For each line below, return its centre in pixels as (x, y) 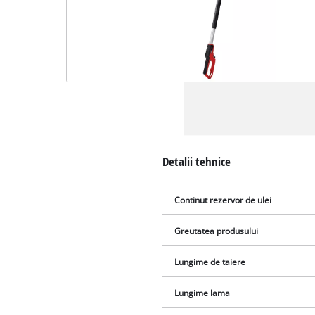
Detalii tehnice (197, 161)
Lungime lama (202, 292)
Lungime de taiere (210, 262)
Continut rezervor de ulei (223, 200)
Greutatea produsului (217, 231)
